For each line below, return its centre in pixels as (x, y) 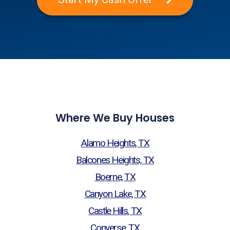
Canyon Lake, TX (115, 194)
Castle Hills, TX (115, 210)
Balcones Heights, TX (115, 160)
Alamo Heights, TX (115, 143)
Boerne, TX (115, 177)
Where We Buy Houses (115, 118)
